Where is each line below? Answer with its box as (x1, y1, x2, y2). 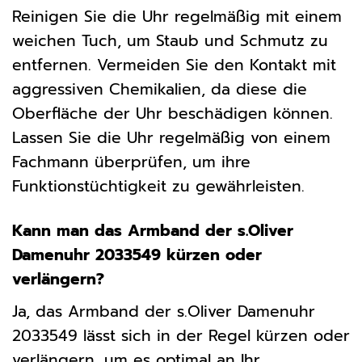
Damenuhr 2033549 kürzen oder (12, 242, 262, 267)
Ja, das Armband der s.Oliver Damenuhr (12, 299, 315, 323)
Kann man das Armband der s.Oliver (12, 218, 293, 242)
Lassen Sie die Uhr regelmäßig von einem (12, 126, 330, 149)
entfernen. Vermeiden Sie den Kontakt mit (12, 53, 336, 77)
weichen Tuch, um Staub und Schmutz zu (12, 29, 328, 53)
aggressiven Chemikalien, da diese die (12, 78, 307, 101)
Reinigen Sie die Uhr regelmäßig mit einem (12, 5, 342, 28)
